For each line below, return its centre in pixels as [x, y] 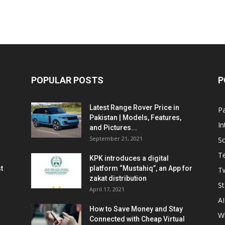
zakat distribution [118, 178]
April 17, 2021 [107, 189]
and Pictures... [113, 128]
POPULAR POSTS [67, 80]
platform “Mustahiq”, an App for [141, 168]
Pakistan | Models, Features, [135, 118]
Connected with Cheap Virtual [137, 219]
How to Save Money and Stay [136, 209]
